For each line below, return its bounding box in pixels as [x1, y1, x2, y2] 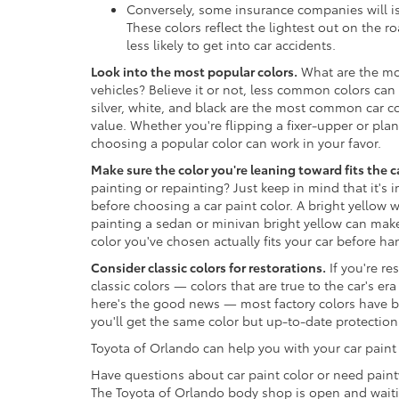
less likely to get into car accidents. [126, 36, 336, 54]
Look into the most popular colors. [91, 62, 297, 81]
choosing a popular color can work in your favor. [91, 134, 381, 152]
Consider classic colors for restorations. [91, 258, 326, 277]
